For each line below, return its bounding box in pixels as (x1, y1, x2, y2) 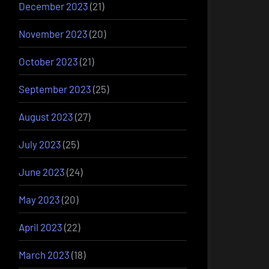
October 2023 (19, 55, 78, 67)
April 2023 (19, 220, 62, 233)
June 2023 (19, 165, 65, 178)
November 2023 (19, 27, 88, 40)
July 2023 (19, 138, 61, 150)
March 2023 (19, 248, 70, 261)
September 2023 (19, 82, 91, 95)
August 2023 (19, 110, 73, 122)
